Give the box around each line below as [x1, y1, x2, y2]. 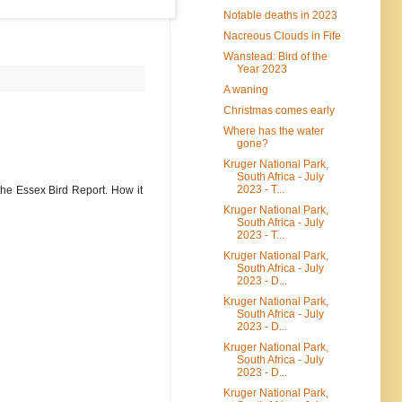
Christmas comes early [223, 103, 335, 117]
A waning [223, 83, 268, 96]
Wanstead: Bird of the [223, 49, 328, 63]
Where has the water [223, 124, 324, 137]
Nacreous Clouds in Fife [223, 29, 341, 42]
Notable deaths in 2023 [223, 8, 337, 22]
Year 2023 [236, 62, 287, 75]
